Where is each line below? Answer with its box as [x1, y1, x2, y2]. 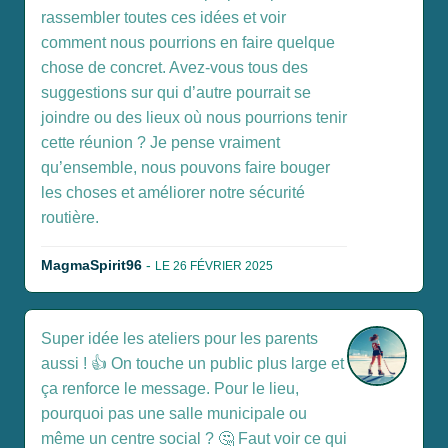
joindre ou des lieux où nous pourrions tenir [41, 109, 347, 127]
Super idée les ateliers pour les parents [41, 330, 318, 348]
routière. [41, 209, 99, 227]
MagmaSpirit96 [41, 257, 142, 274]
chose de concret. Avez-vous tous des [41, 59, 308, 77]
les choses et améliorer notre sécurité [41, 184, 305, 202]
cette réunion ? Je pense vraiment [41, 134, 280, 152]
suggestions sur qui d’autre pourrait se [41, 84, 311, 102]
